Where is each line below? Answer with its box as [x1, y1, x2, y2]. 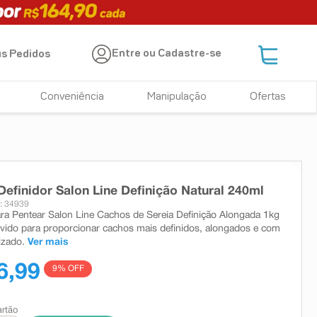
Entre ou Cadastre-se [112, 49, 222, 59]
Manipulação [147, 92, 207, 102]
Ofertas [249, 92, 286, 102]
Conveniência [40, 92, 105, 102]
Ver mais [28, 237, 68, 247]
